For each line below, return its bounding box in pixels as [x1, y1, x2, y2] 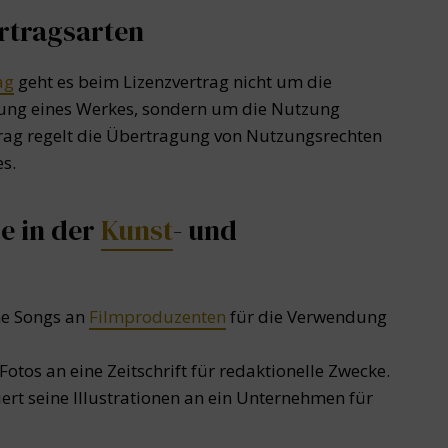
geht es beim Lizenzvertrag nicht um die [14, 70, 332, 94]
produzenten [124, 304, 226, 328]
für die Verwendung [226, 304, 387, 328]
